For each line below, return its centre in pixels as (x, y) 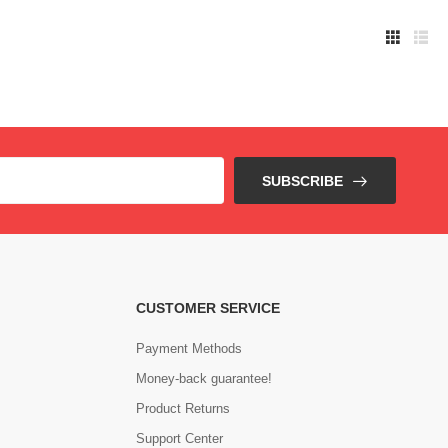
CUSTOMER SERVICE (207, 308)
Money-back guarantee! (203, 378)
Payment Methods (188, 348)
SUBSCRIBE (303, 180)
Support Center (179, 438)
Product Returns (182, 408)
